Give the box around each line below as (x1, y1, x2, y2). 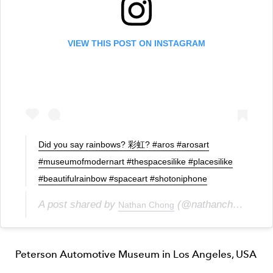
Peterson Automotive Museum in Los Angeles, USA (15, 248, 257, 261)
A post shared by (38, 199, 118, 211)
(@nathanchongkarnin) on (174, 199, 233, 211)
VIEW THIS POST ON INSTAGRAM (68, 38, 205, 48)
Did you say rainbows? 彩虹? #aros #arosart (38, 140, 209, 150)
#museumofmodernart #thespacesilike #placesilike (38, 157, 233, 167)
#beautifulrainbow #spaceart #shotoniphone (38, 174, 207, 184)
